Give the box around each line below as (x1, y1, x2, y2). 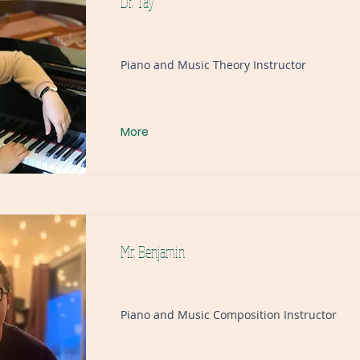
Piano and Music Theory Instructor (121, 57, 306, 72)
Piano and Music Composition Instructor (121, 307, 337, 322)
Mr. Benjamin (121, 242, 185, 262)
